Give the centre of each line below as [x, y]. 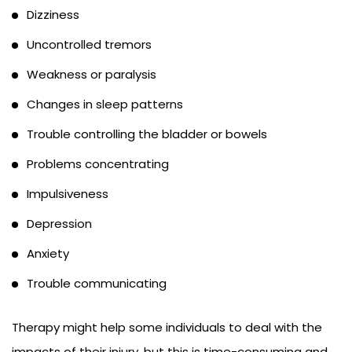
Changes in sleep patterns [105, 104]
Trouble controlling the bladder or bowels [147, 134]
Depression [59, 224]
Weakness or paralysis [92, 75]
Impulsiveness [68, 194]
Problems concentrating [98, 164]
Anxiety [48, 254]
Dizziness [53, 15]
